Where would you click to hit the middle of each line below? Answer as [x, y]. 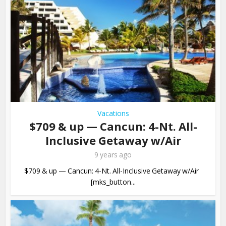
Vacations [113, 113]
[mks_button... [113, 182]
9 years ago [113, 154]
